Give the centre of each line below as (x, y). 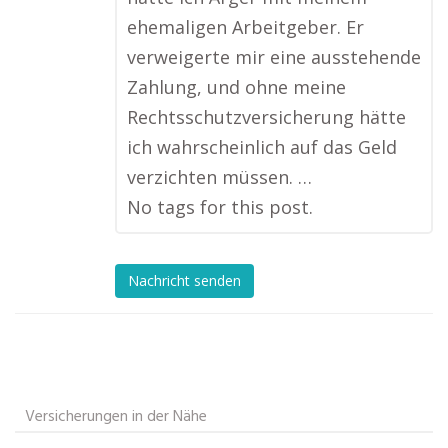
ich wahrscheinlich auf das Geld (262, 147)
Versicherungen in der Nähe (116, 417)
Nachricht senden (184, 281)
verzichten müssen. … (219, 177)
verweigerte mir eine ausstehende (274, 57)
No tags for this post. (220, 207)
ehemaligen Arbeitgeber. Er (245, 27)
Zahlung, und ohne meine (236, 87)
